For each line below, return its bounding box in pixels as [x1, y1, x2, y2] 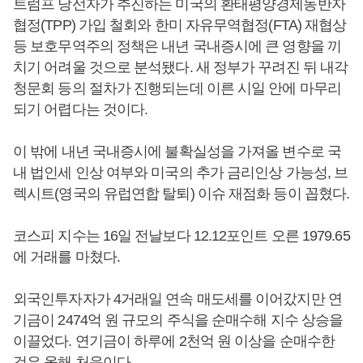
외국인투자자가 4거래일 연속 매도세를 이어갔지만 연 [13, 291, 342, 307]
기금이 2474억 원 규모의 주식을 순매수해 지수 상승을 [13, 312, 344, 328]
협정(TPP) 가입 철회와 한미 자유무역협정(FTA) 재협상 [13, 17, 347, 33]
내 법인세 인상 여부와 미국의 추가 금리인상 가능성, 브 [13, 164, 348, 181]
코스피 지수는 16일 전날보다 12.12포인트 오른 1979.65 [13, 228, 350, 244]
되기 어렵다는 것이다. [13, 101, 148, 117]
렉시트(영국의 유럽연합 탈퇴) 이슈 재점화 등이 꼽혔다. [13, 186, 350, 202]
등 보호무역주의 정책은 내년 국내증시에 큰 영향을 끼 [13, 38, 341, 54]
